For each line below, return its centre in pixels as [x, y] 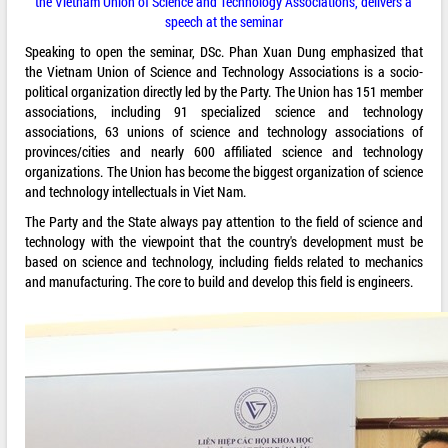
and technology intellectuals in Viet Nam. [136, 192]
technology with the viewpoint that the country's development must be [224, 242]
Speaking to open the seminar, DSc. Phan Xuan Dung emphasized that [224, 52]
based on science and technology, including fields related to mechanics [224, 262]
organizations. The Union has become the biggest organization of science [224, 172]
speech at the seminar [223, 22]
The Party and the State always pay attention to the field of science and [224, 222]
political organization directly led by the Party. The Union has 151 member [224, 92]
